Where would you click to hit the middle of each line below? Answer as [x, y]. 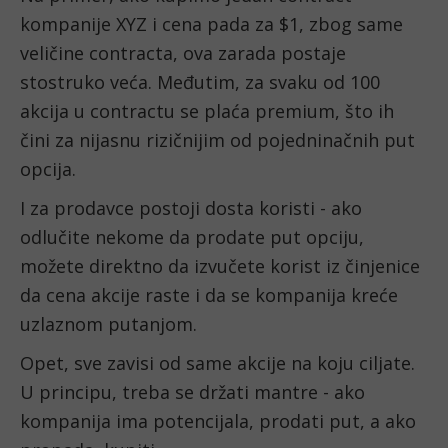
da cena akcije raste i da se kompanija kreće [209, 295]
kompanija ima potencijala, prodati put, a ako [218, 421]
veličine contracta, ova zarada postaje [183, 53]
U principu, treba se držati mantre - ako [192, 392]
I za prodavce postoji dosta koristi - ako [191, 208]
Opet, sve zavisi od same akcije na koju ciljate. [217, 363]
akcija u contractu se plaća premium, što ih [207, 111]
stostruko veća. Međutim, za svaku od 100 [200, 82]
